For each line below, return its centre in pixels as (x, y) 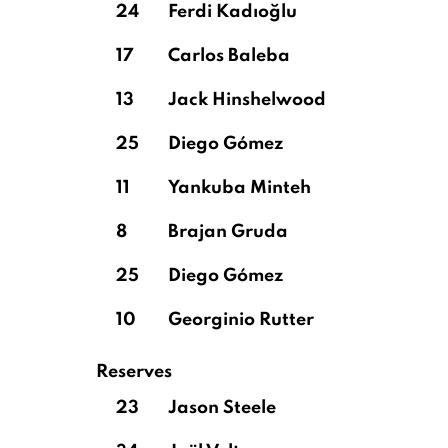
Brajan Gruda (228, 232)
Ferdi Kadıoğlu (232, 12)
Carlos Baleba (229, 56)
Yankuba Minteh (239, 188)
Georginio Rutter (241, 320)
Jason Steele (222, 408)
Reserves (134, 372)
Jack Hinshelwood (247, 100)
